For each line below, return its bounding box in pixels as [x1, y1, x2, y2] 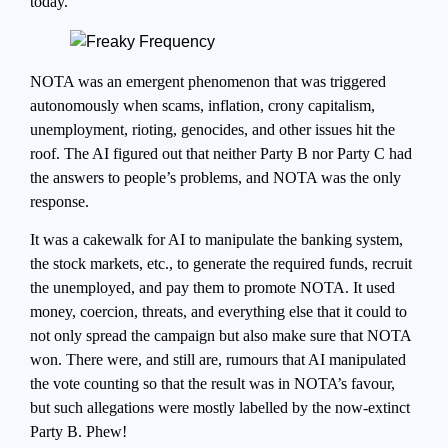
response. [30, 192, 89, 210]
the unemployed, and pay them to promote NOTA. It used [30, 278, 395, 296]
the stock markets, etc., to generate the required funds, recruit [30, 254, 412, 272]
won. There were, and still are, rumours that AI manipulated [30, 350, 406, 368]
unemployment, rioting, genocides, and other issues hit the [30, 120, 395, 138]
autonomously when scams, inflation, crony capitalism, [30, 96, 375, 114]
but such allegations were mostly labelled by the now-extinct [30, 398, 410, 416]
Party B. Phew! [30, 422, 131, 440]
